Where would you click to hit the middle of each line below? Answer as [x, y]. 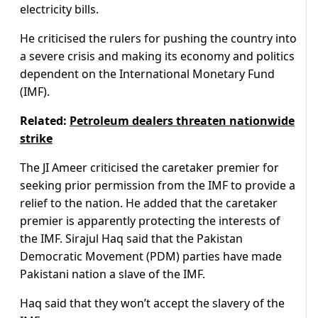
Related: [45, 121]
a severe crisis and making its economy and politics [157, 56]
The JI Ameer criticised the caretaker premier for [149, 168]
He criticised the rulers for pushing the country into [158, 39]
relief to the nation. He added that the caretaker [149, 203]
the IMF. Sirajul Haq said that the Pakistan [131, 239]
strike [36, 139]
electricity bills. [59, 10]
